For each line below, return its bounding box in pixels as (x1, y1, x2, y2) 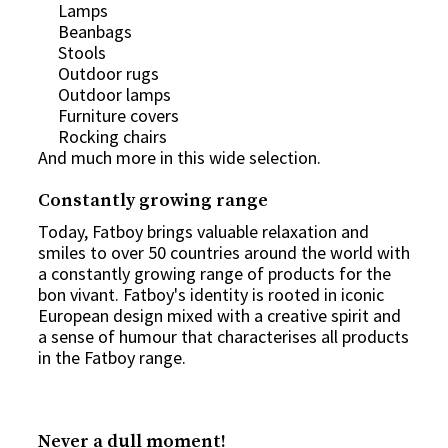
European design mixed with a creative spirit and (38, 303, 401, 327)
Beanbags (58, 19, 132, 43)
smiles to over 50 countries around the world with (38, 240, 410, 264)
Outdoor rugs (58, 61, 159, 85)
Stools (58, 40, 106, 64)
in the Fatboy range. (38, 345, 186, 369)
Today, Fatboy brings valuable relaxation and (38, 219, 369, 243)
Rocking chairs (58, 124, 167, 148)
